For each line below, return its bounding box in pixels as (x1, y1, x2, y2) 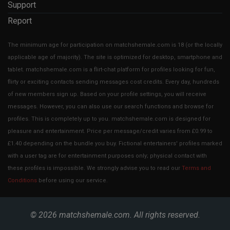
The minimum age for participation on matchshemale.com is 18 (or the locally (8, 42, 222, 48)
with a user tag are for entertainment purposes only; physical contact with (8, 152, 207, 159)
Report (8, 16, 32, 26)
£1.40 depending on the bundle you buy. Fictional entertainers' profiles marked (8, 140, 222, 147)
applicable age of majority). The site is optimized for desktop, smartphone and (8, 54, 222, 61)
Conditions (8, 177, 37, 184)
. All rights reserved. (129, 210, 200, 220)
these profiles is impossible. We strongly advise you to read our (8, 165, 182, 171)
